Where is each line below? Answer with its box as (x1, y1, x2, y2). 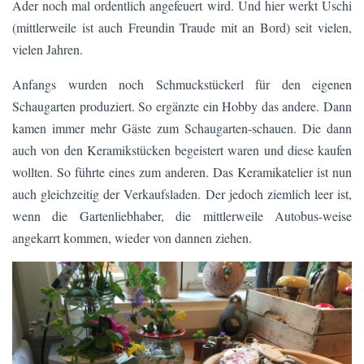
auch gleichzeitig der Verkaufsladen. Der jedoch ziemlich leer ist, (12, 184, 352, 202)
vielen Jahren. (12, 40, 83, 58)
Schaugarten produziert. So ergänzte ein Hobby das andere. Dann (12, 97, 352, 115)
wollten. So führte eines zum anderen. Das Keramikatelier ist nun (12, 162, 352, 180)
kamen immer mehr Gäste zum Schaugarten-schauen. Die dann (12, 119, 352, 136)
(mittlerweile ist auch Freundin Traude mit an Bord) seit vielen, (12, 18, 352, 36)
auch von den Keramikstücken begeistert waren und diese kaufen (12, 141, 352, 158)
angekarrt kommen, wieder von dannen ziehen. (12, 228, 256, 246)
